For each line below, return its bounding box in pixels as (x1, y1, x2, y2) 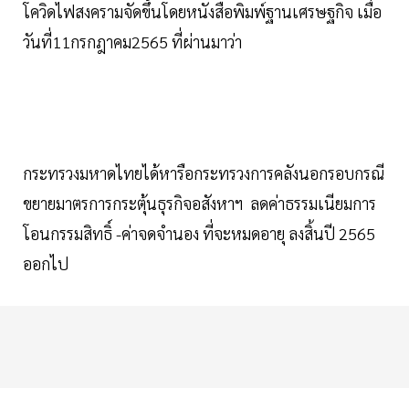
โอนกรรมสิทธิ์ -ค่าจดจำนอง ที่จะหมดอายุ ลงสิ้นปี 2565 (23, 223, 375, 245)
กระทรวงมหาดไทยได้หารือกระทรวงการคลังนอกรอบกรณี (23, 163, 384, 184)
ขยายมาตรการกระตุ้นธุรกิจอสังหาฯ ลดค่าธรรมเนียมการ (23, 193, 376, 215)
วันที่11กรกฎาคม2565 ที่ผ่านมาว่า (23, 31, 242, 53)
